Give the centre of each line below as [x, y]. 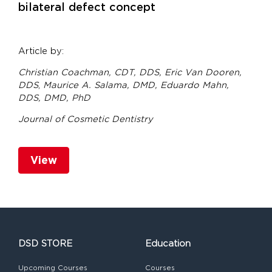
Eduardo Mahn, [195, 85]
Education [168, 243]
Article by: [41, 51]
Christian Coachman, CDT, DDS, [91, 72]
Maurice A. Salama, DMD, [102, 85]
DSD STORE [45, 243]
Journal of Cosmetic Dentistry [86, 119]
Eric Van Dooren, [203, 72]
